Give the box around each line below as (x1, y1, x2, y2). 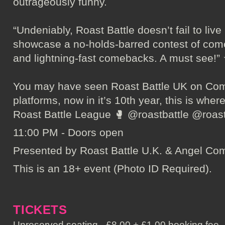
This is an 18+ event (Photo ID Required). (13, 163, 212, 174)
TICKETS (13, 203, 67, 216)
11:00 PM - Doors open (13, 127, 124, 138)
